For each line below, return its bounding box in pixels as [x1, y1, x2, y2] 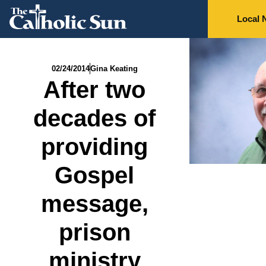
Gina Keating [90, 64, 138, 73]
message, [40, 191, 148, 217]
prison [58, 219, 131, 245]
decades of [33, 105, 156, 131]
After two [43, 77, 146, 103]
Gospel [55, 162, 135, 188]
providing [41, 134, 148, 160]
